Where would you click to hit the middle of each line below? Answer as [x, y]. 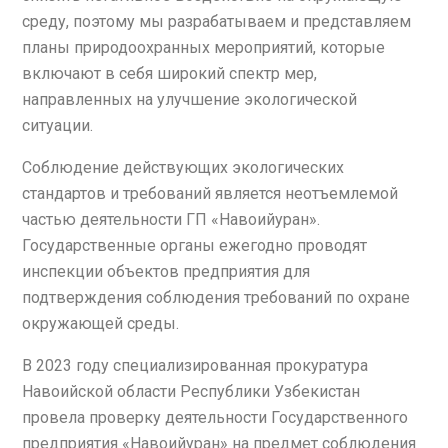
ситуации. [57, 125]
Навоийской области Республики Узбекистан [191, 391]
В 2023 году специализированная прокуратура [195, 365]
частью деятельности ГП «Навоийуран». [171, 219]
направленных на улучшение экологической [189, 99]
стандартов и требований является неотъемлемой [210, 193]
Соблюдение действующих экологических [183, 167]
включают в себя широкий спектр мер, [169, 73]
